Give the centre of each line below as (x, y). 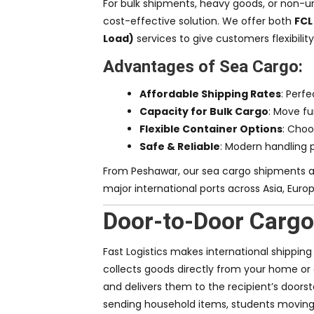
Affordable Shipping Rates (210, 94)
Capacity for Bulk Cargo (204, 112)
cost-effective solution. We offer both (199, 21)
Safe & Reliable (180, 147)
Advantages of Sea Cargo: (203, 67)
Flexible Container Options (211, 129)
